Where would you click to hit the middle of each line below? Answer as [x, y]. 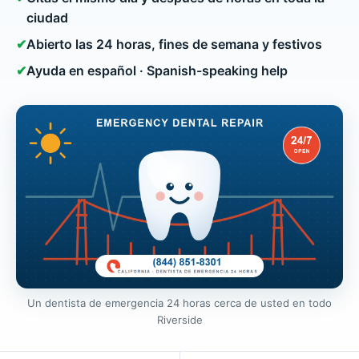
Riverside [179, 320]
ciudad [47, 17]
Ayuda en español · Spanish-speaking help [157, 70]
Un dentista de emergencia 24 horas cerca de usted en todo [179, 303]
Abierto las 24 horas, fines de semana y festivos [174, 44]
